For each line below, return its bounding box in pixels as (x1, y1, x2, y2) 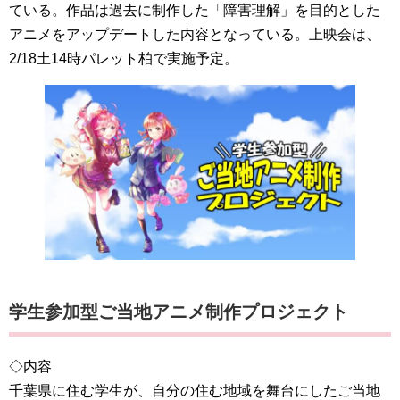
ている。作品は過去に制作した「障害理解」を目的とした (9, 3, 380, 18)
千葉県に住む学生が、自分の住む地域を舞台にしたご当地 (9, 382, 380, 398)
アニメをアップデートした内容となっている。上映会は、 (9, 27, 380, 42)
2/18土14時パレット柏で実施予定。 (9, 51, 238, 66)
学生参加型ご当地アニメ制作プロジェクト (9, 301, 348, 321)
